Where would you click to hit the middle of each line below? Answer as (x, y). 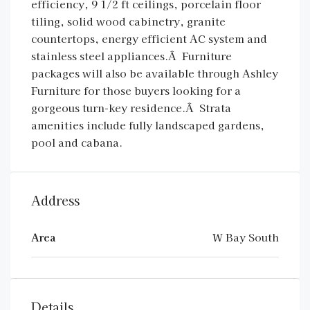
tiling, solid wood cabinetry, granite (128, 21)
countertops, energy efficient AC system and (149, 38)
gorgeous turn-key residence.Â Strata (131, 108)
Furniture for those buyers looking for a (136, 90)
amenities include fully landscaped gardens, (148, 125)
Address (55, 200)
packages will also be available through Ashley (155, 73)
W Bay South (246, 237)
